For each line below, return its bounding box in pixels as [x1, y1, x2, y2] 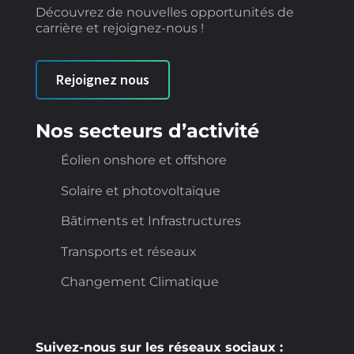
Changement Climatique [60, 274, 219, 290]
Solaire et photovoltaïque [60, 183, 220, 198]
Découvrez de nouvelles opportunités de [35, 5, 294, 21]
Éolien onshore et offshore [60, 153, 227, 168]
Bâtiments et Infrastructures [60, 213, 241, 229]
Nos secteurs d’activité [35, 119, 259, 143]
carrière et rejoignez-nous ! [35, 21, 204, 36]
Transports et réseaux [60, 243, 197, 259]
